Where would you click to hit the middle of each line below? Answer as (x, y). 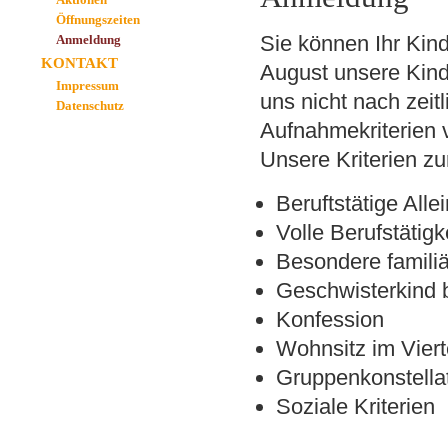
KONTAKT (79, 63)
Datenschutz (90, 105)
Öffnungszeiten (98, 19)
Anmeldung (88, 39)
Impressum (87, 85)
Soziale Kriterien (355, 406)
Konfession (330, 319)
